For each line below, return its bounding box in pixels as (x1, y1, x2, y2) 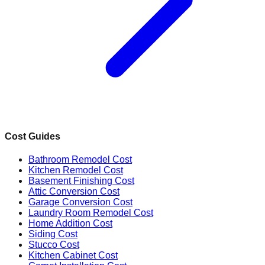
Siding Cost (28, 228, 77, 239)
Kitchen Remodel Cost (28, 164, 123, 175)
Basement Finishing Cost (28, 175, 134, 186)
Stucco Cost (28, 239, 79, 250)
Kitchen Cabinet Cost (28, 250, 118, 260)
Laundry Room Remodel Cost (28, 207, 153, 218)
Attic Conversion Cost (28, 186, 119, 196)
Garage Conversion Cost (28, 196, 132, 207)
